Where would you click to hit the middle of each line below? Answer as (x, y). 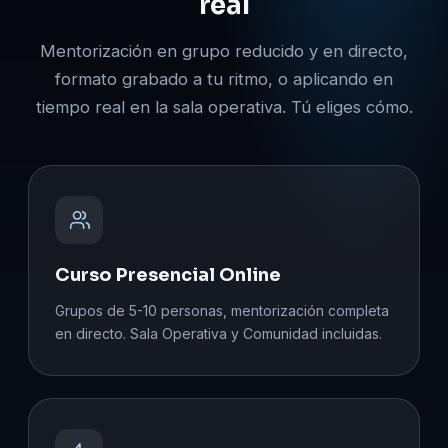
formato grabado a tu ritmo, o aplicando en (224, 78)
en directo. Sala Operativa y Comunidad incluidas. (218, 333)
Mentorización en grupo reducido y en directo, (224, 50)
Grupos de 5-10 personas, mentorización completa (222, 310)
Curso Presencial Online (168, 274)
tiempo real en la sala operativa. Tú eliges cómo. (224, 106)
